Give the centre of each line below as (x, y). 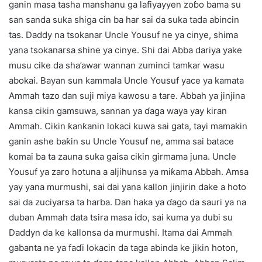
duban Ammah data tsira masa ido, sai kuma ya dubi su (121, 218)
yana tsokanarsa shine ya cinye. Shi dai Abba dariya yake (125, 50)
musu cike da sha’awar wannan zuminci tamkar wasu (117, 65)
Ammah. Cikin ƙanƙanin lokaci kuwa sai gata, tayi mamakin (128, 126)
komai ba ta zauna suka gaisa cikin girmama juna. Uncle (123, 157)
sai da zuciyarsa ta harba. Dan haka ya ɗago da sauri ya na (127, 202)
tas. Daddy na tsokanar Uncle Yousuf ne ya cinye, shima (123, 35)
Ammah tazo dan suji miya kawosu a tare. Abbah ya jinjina (127, 96)
